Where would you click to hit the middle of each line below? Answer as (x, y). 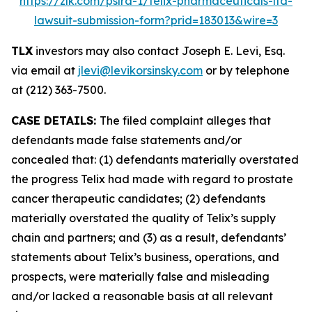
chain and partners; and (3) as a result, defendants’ (149, 237)
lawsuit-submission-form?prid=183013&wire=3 (156, 20)
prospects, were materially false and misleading (140, 276)
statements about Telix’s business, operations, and (145, 257)
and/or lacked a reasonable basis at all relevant (142, 296)
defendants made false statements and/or (126, 140)
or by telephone (246, 70)
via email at (45, 70)
